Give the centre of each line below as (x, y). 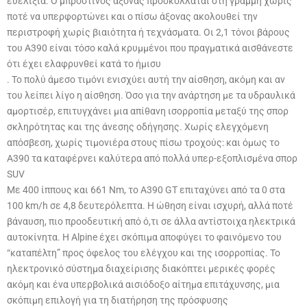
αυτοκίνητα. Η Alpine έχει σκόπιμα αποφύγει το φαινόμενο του (144, 237)
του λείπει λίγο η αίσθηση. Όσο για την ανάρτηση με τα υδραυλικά (151, 95)
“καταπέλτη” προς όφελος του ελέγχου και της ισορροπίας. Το (144, 253)
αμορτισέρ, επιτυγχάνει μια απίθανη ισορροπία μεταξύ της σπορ (148, 111)
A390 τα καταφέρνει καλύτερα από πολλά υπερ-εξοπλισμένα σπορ (152, 158)
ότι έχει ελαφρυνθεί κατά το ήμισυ (84, 63)
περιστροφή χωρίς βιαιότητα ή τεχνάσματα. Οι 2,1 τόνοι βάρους (148, 32)
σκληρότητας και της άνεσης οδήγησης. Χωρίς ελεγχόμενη (138, 126)
